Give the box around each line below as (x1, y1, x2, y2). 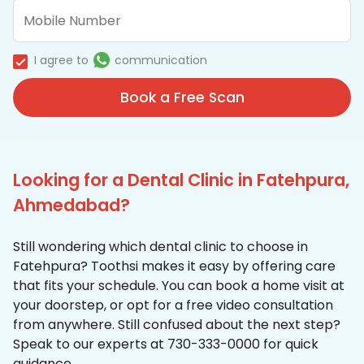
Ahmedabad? (13, 193, 130, 218)
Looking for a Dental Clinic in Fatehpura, (13, 168, 349, 193)
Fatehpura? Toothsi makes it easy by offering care (13, 257, 336, 276)
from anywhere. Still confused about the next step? (13, 315, 340, 335)
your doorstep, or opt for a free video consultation (13, 296, 333, 315)
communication (115, 52, 207, 69)
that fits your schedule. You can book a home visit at (13, 276, 344, 296)
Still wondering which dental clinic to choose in (13, 237, 308, 257)
